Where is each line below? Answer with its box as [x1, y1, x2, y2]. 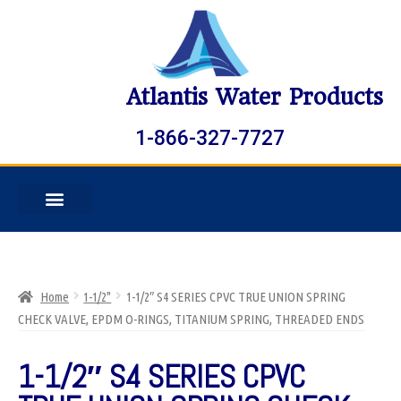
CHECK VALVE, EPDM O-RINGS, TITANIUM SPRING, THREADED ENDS [18, 311, 364, 327]
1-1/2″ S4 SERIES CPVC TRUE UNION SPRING [125, 288, 346, 304]
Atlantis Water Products [126, 84, 383, 110]
